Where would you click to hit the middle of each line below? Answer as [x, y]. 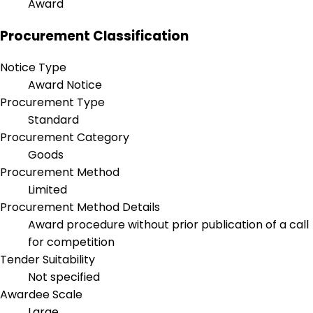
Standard [53, 120]
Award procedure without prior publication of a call [168, 225]
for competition [71, 242]
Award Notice [65, 85]
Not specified [64, 277]
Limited [48, 190]
